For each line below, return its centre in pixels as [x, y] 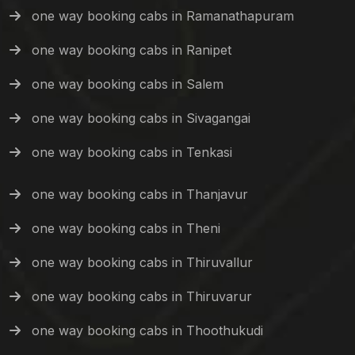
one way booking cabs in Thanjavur [140, 195]
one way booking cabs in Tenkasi [132, 153]
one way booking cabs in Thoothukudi [147, 331]
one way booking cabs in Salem [128, 84]
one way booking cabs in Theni [126, 229]
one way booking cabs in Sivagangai [141, 118]
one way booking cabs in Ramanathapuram [163, 16]
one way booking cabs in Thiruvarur [142, 297]
